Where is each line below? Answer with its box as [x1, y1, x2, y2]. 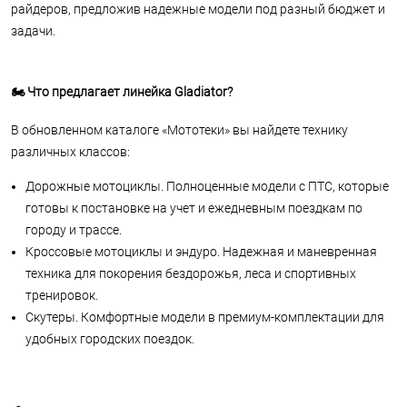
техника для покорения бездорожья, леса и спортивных [25, 266, 356, 282]
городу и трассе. [25, 223, 122, 238]
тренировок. [25, 288, 98, 303]
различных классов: [11, 144, 130, 160]
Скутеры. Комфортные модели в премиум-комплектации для [25, 310, 384, 325]
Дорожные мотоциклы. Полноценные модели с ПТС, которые [25, 179, 389, 194]
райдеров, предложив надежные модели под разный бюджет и [11, 2, 385, 16]
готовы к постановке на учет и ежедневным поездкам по [25, 201, 362, 216]
